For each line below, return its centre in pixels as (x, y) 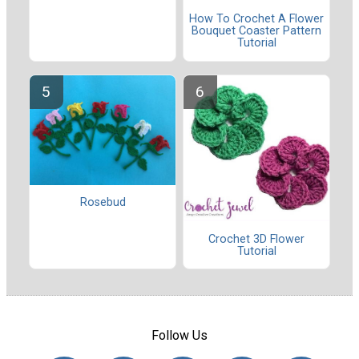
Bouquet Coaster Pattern (256, 31)
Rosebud (103, 202)
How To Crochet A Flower (256, 19)
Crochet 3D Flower (256, 239)
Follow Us (179, 335)
